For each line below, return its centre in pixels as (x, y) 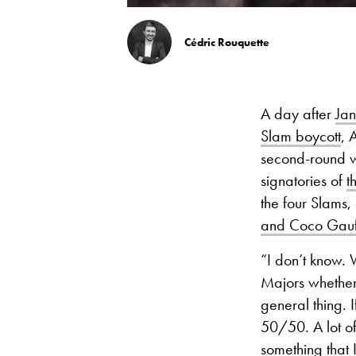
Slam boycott (301, 136)
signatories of (304, 181)
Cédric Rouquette (227, 43)
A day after (298, 114)
